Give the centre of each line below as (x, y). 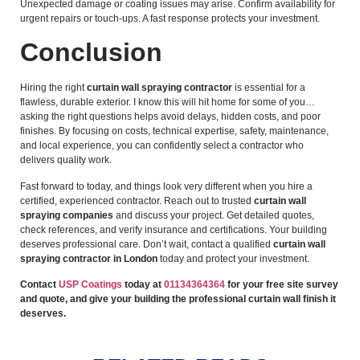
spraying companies (67, 215)
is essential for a (269, 88)
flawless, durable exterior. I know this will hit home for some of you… (168, 102)
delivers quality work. (66, 160)
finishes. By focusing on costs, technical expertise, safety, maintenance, (174, 131)
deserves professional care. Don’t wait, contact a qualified (147, 244)
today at (143, 285)
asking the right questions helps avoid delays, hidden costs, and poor (170, 117)
